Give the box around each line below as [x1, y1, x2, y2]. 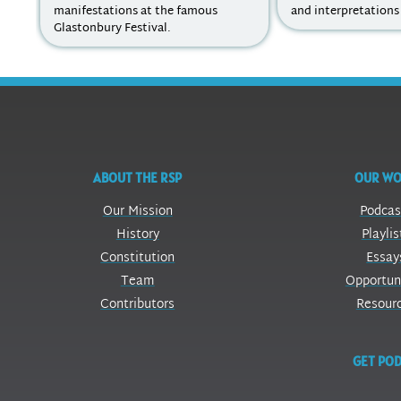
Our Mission [102, 200, 173, 224]
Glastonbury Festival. [54, 18, 171, 40]
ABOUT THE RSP [93, 169, 183, 187]
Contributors [100, 294, 175, 317]
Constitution [100, 247, 175, 270]
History [115, 224, 159, 247]
